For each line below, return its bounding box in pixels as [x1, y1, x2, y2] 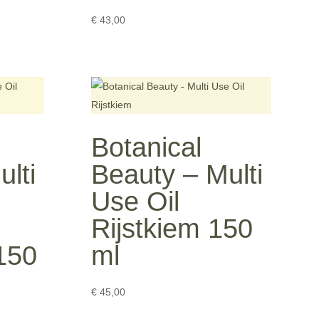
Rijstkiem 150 [91, 213, 253, 244]
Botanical [91, 132, 202, 162]
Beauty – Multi [91, 159, 263, 189]
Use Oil [91, 186, 180, 216]
